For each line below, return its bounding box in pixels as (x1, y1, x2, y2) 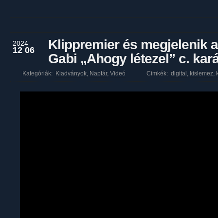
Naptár (90, 70, 107, 77)
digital (171, 70, 187, 77)
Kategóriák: (22, 70, 54, 77)
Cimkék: (146, 70, 171, 77)
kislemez (190, 70, 213, 77)
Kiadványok (55, 70, 87, 77)
